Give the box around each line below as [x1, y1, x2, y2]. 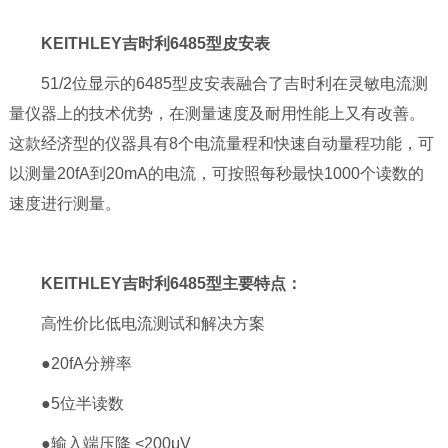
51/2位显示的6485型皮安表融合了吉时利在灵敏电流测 [8, 75, 428, 93]
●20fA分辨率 [8, 355, 132, 373]
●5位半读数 [8, 395, 124, 413]
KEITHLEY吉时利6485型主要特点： [40, 275, 302, 293]
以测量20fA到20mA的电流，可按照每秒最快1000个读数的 [8, 165, 424, 183]
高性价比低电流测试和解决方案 [8, 315, 265, 333]
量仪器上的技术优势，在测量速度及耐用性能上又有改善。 [8, 105, 425, 123]
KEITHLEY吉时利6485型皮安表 [40, 35, 270, 53]
